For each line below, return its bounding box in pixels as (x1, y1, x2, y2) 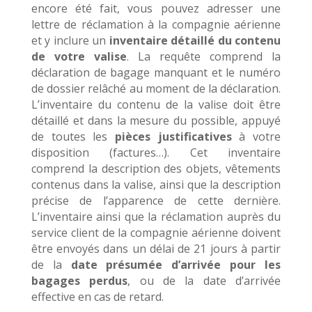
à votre (231, 129, 281, 145)
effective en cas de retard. (31, 289, 164, 305)
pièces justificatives (115, 129, 232, 145)
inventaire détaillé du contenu (109, 33, 281, 49)
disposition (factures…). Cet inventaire (31, 145, 281, 161)
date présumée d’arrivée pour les (70, 257, 281, 273)
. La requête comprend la (126, 49, 281, 65)
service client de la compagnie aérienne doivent (31, 225, 281, 241)
